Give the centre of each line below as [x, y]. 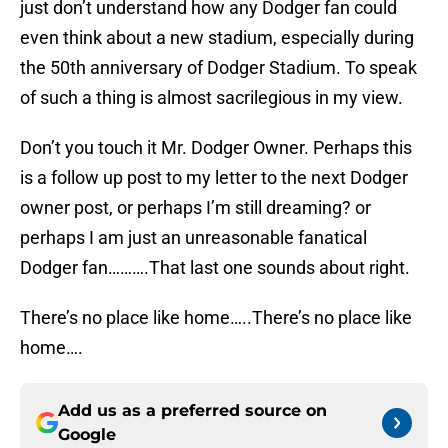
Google [87, 435]
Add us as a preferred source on [192, 411]
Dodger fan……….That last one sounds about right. [215, 268]
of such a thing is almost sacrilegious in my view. [211, 98]
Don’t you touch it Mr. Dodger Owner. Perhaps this [216, 148]
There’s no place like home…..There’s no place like [216, 318]
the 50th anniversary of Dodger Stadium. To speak [218, 68]
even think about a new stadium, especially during [217, 38]
